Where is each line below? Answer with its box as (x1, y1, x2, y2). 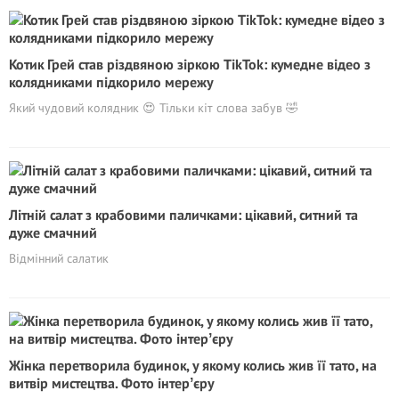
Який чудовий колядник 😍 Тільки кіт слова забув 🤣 (9, 99, 298, 116)
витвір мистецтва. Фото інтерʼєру (9, 373, 214, 392)
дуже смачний (9, 223, 97, 241)
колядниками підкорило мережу (9, 72, 213, 91)
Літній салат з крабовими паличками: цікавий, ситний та (9, 205, 358, 224)
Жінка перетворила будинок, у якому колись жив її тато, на (9, 355, 377, 374)
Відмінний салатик (9, 249, 109, 266)
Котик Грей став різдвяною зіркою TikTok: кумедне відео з (9, 54, 370, 73)
